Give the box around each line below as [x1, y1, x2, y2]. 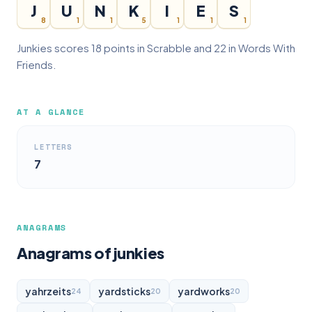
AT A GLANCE [17, 106, 86, 118]
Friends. [17, 58, 56, 71]
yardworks [178, 285, 230, 297]
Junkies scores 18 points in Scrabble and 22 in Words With [17, 41, 295, 54]
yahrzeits [25, 285, 71, 297]
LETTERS [34, 141, 73, 153]
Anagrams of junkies [17, 243, 164, 263]
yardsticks [98, 285, 150, 297]
